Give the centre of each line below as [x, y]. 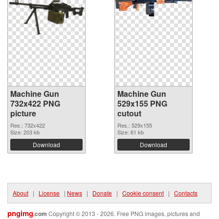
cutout [129, 113]
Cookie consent [143, 193]
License [49, 193]
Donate [102, 193]
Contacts [186, 193]
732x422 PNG [35, 103]
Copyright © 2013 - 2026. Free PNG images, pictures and [123, 213]
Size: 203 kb [25, 132]
